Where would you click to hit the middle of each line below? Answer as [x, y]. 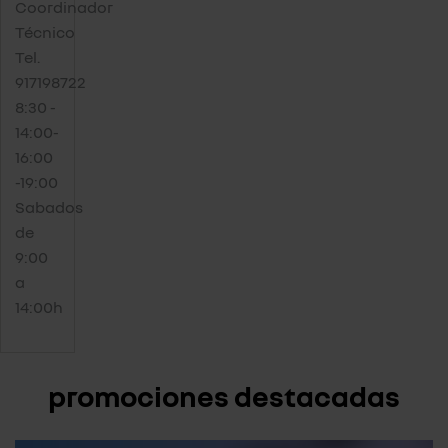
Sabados [49, 207]
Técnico [45, 32]
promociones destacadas [224, 396]
